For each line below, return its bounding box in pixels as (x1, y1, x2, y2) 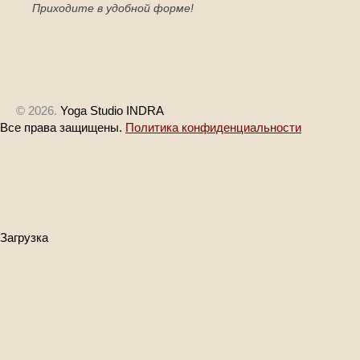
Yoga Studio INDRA (57, 104, 164, 117)
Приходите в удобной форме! (32, 2, 194, 14)
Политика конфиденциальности (125, 121, 301, 134)
